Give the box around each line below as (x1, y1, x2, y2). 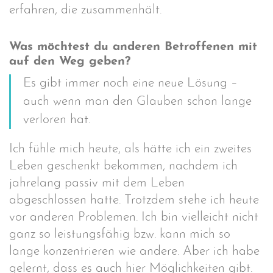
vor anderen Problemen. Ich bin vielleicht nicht (9, 211, 258, 224)
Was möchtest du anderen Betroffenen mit (9, 40, 257, 53)
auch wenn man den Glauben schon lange (23, 95, 252, 108)
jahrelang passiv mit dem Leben (9, 177, 185, 190)
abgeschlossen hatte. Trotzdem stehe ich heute (9, 194, 259, 207)
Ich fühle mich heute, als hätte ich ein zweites (9, 143, 252, 155)
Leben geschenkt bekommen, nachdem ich (9, 160, 238, 172)
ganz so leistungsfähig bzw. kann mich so (9, 228, 230, 241)
